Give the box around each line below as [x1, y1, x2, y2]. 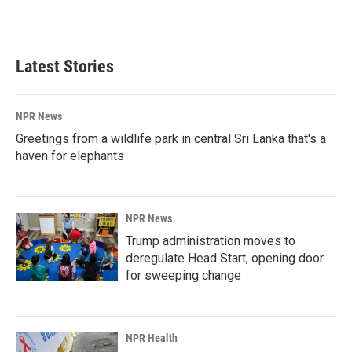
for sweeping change [126, 268, 241, 283]
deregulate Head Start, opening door [126, 251, 324, 266]
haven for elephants [16, 148, 124, 163]
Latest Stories [16, 57, 114, 76]
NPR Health [126, 332, 178, 344]
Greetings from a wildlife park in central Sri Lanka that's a [16, 131, 326, 146]
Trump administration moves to [126, 233, 295, 248]
